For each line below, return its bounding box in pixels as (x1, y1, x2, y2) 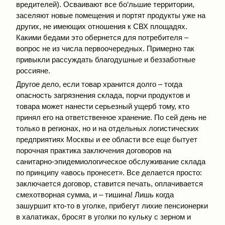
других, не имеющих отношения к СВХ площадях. (16, 22, 187, 31)
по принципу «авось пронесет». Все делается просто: (16, 168, 202, 177)
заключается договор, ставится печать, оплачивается (16, 179, 203, 188)
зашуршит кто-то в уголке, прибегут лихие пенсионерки (16, 201, 208, 210)
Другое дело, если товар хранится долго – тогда (16, 79, 182, 88)
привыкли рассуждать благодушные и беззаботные (16, 55, 195, 64)
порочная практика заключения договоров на (16, 146, 171, 155)
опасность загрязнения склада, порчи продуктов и (16, 90, 190, 99)
